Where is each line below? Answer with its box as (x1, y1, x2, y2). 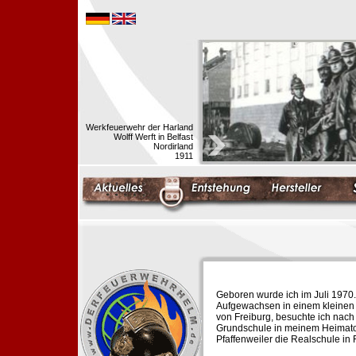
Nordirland (153, 141, 193, 151)
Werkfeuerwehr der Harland (86, 122, 193, 132)
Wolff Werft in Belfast (114, 132, 193, 141)
